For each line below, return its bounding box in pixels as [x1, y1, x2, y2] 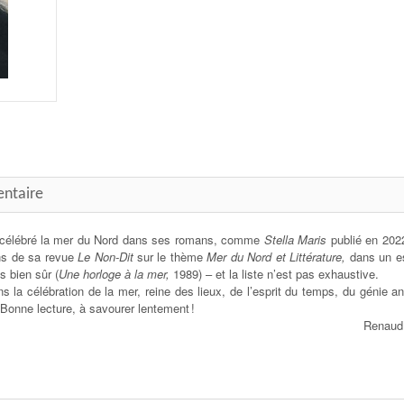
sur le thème [133, 247, 207, 265]
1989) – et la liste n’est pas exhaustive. [170, 264, 379, 282]
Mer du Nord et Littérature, [207, 247, 346, 265]
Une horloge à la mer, [59, 264, 170, 282]
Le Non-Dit [78, 247, 133, 265]
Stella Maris [263, 230, 327, 248]
